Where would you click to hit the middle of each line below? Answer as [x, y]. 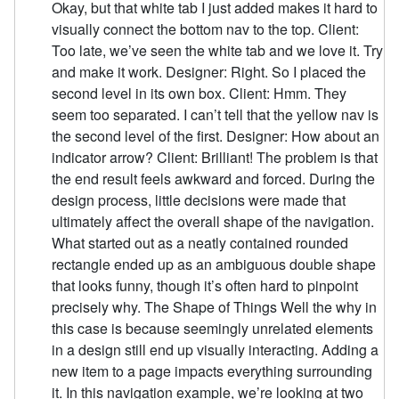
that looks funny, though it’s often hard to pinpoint [205, 286]
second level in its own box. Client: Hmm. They [199, 94]
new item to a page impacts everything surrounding [212, 371]
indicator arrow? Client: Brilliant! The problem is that [215, 158]
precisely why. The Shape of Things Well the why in [215, 307]
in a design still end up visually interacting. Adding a [216, 350]
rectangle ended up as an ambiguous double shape [214, 265]
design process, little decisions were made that [199, 200]
